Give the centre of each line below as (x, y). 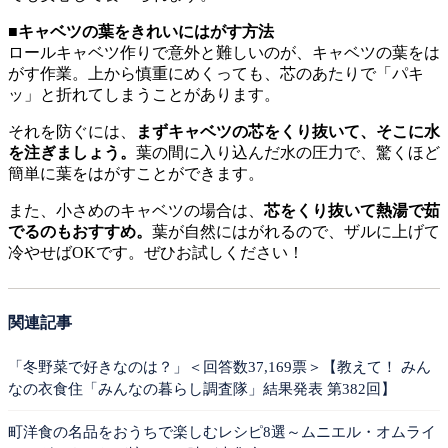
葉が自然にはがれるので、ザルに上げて (296, 231)
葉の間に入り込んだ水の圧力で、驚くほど (288, 152)
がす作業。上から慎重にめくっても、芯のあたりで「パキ (216, 73)
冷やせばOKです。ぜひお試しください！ (156, 252)
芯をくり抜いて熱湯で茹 (352, 210)
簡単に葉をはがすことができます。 (136, 173)
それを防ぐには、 (72, 131)
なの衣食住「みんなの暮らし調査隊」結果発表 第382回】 (202, 388)
